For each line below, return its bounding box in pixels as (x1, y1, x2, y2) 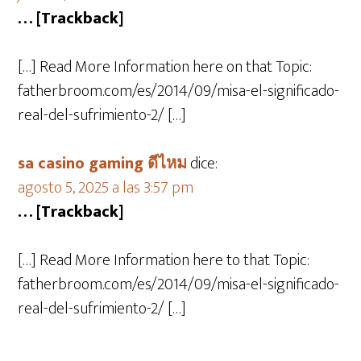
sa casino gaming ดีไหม (18, 150, 188, 177)
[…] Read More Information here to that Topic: (18, 247, 310, 274)
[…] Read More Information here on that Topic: (18, 53, 313, 81)
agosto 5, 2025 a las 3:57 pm (18, 174, 194, 201)
